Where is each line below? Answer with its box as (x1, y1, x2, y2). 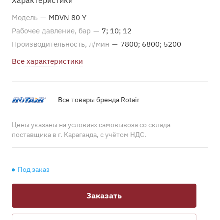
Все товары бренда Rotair (58, 95, 139, 104)
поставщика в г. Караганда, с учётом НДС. (12, 130, 146, 139)
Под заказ (18, 165, 50, 174)
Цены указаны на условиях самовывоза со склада (12, 120, 170, 129)
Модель (12, 13, 40, 22)
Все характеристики (12, 56, 83, 66)
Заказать (86, 191, 122, 200)
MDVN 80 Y (49, 13, 86, 22)
